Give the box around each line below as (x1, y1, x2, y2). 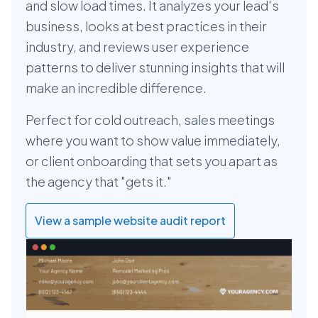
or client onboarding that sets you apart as (26, 153, 278, 170)
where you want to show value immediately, (26, 132, 280, 149)
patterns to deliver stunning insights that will (26, 59, 285, 76)
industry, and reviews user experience (26, 38, 249, 55)
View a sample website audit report (35, 213, 226, 229)
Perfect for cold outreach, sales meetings (26, 111, 275, 128)
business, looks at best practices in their (26, 18, 267, 35)
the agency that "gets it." (26, 173, 172, 190)
